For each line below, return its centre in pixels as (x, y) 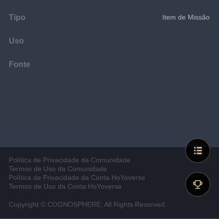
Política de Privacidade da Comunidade (70, 160)
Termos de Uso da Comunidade (58, 169)
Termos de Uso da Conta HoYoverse (66, 187)
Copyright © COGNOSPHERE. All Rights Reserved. (88, 204)
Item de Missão (186, 17)
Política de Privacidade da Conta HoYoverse (77, 178)
